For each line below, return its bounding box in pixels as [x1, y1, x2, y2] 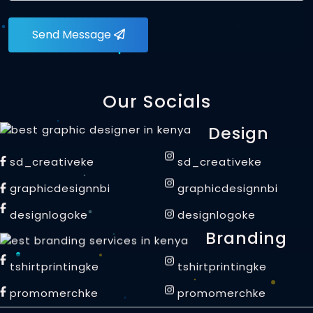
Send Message [31, 26, 114, 43]
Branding [205, 226, 287, 249]
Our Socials [102, 89, 211, 114]
